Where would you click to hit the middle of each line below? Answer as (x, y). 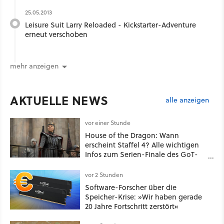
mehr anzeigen (34, 66)
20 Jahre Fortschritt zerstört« (132, 206)
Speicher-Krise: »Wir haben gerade (143, 197)
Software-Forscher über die (131, 187)
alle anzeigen (187, 100)
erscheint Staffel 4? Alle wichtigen (142, 145)
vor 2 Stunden (104, 175)
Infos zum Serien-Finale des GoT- (141, 154)
